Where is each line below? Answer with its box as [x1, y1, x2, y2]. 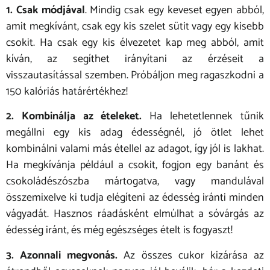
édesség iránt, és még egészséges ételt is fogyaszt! [6, 221, 233, 240]
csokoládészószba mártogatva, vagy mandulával [6, 172, 264, 191]
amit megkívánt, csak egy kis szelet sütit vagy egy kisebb [6, 17, 264, 36]
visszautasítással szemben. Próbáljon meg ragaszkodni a [6, 66, 264, 84]
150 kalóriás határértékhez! [6, 82, 128, 101]
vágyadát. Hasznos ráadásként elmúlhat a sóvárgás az [6, 205, 264, 224]
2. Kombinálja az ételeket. [6, 107, 142, 126]
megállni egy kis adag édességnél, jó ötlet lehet [6, 124, 264, 142]
